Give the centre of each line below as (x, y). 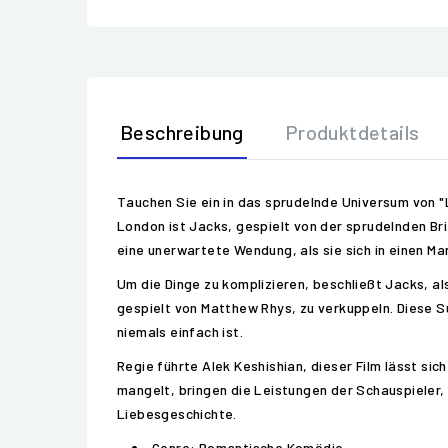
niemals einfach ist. (180, 331)
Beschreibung (182, 132)
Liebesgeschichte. (177, 413)
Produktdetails (352, 132)
